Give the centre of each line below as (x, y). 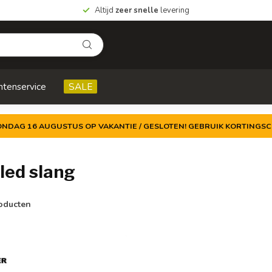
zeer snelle (137, 10)
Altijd (105, 10)
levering (174, 10)
